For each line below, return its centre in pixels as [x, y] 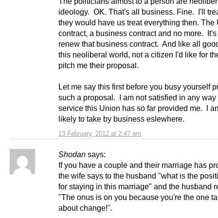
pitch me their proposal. [100, 65]
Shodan [72, 154]
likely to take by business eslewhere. [121, 118]
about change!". [85, 208]
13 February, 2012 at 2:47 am [100, 133]
